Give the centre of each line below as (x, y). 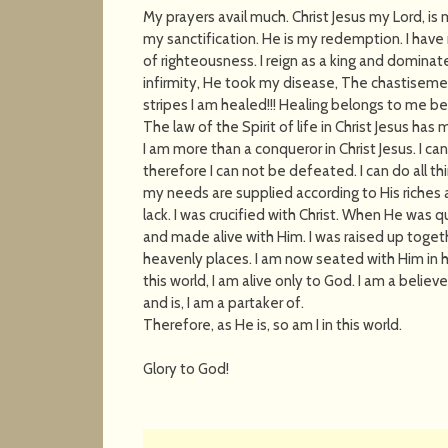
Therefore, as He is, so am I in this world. (273, 324)
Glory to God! (186, 368)
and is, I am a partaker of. (224, 302)
